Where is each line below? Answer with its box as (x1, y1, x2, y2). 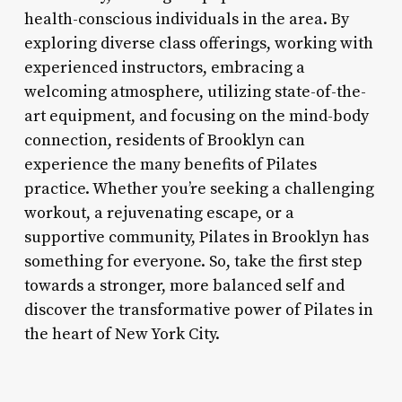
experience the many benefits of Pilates (23, 153, 317, 175)
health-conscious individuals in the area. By (23, 8, 349, 30)
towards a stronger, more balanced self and (23, 275, 345, 296)
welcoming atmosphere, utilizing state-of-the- (23, 81, 366, 102)
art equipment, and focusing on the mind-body (23, 105, 369, 127)
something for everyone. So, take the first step (23, 250, 363, 272)
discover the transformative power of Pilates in (23, 299, 373, 320)
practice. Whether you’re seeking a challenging (23, 178, 374, 199)
